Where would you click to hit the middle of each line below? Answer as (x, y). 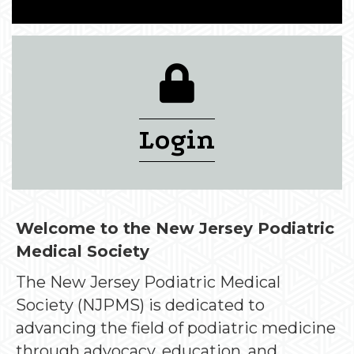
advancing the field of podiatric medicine (176, 328)
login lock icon (239, 71)
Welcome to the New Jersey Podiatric (175, 228)
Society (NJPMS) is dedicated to (140, 305)
